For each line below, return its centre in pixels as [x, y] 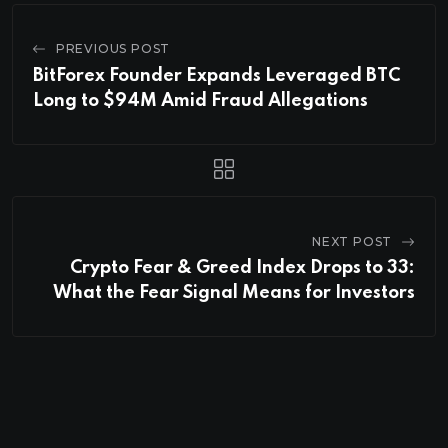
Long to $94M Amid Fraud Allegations [200, 100]
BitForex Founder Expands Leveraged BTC [216, 75]
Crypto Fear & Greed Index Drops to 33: [242, 267]
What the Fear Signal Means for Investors [234, 292]
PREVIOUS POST [113, 48]
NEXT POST [352, 241]
